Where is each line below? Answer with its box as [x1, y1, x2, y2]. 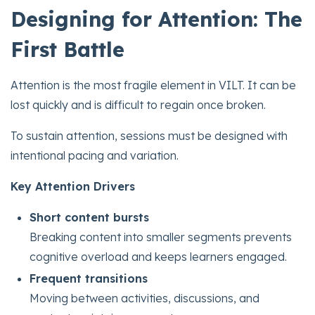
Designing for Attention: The [11, 6, 302, 32]
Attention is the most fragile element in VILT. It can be [11, 77, 296, 92]
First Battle [11, 36, 124, 62]
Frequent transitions [30, 271, 148, 286]
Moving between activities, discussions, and [30, 291, 260, 306]
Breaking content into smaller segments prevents [30, 229, 292, 244]
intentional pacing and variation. [11, 148, 179, 162]
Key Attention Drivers [11, 179, 135, 193]
